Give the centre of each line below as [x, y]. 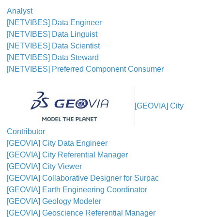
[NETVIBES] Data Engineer [54, 23]
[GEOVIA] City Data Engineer [57, 143]
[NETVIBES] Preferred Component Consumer [85, 69]
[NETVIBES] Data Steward [53, 57]
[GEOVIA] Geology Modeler [54, 201]
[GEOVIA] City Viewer [44, 166]
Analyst [20, 11]
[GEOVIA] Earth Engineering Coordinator [77, 190]
